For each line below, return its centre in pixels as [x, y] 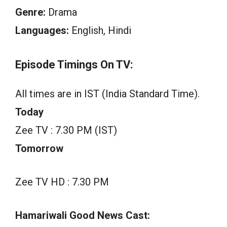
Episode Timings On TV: [74, 65]
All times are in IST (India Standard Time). [107, 94]
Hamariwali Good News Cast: [83, 216]
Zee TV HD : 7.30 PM [62, 182]
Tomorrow [39, 149]
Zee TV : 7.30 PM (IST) [66, 130]
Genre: [30, 12]
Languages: [42, 31]
